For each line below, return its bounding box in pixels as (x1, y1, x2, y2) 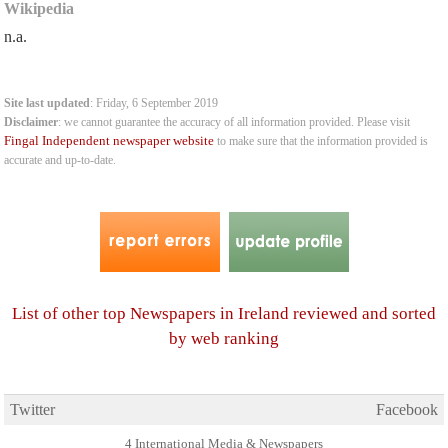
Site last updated (4, 97, 91, 110)
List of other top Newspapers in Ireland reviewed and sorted (12, 304, 436, 323)
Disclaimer (4, 116, 59, 129)
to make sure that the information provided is (214, 135, 429, 148)
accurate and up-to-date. (4, 154, 117, 167)
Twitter (10, 401, 55, 418)
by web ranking (169, 329, 279, 348)
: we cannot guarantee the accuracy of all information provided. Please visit (58, 116, 411, 129)
